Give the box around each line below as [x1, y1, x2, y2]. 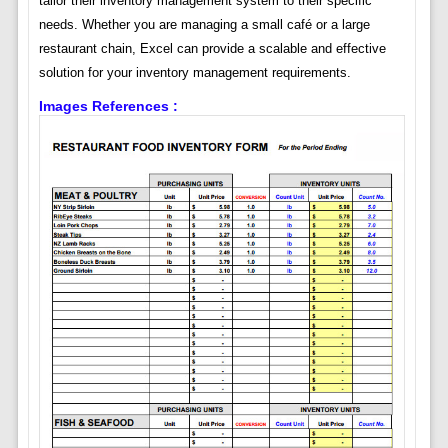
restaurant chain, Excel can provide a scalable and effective [38, 41, 386, 57]
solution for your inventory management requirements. [38, 65, 351, 81]
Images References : [38, 98, 178, 115]
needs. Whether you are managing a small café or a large [38, 17, 370, 33]
